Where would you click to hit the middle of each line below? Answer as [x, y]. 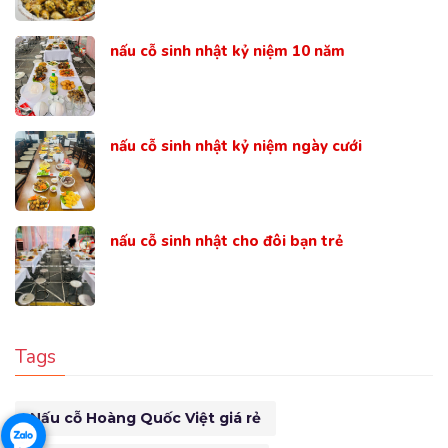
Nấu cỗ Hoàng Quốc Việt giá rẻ [145, 418]
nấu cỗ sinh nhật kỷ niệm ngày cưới [236, 146]
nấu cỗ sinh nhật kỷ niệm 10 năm [227, 51]
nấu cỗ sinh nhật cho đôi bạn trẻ [226, 241]
